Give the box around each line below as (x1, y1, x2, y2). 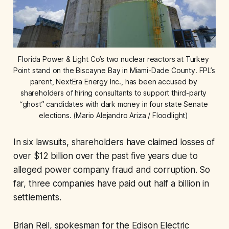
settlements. (13, 192, 61, 202)
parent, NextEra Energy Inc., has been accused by (30, 77, 197, 86)
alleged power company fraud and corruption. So (13, 164, 210, 175)
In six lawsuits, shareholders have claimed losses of (13, 136, 215, 147)
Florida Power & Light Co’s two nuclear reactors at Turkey (18, 54, 209, 63)
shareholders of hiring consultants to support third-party (20, 88, 207, 97)
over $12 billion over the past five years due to (13, 150, 198, 161)
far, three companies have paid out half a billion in (13, 178, 209, 189)
